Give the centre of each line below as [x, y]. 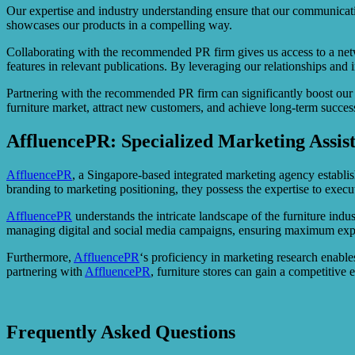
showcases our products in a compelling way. [119, 25]
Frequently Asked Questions [121, 332]
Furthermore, [40, 257]
